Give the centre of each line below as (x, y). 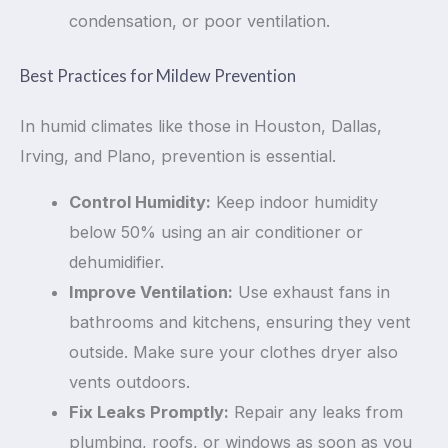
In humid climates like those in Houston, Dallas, (201, 125)
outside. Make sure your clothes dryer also (234, 352)
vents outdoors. (130, 382)
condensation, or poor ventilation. (200, 21)
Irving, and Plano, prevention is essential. (178, 155)
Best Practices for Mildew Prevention (158, 75)
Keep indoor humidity (295, 202)
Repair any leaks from (316, 412)
